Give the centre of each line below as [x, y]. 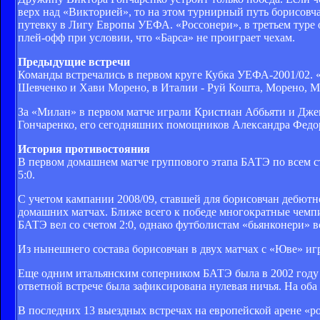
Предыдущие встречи [74, 61]
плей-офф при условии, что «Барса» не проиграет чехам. [156, 37]
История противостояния [84, 149]
